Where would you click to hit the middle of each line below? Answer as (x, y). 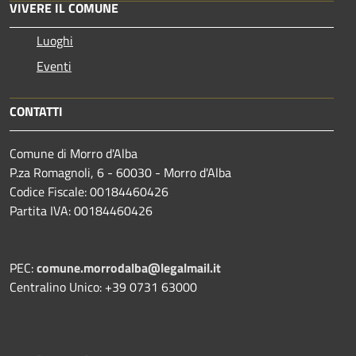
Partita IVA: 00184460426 (81, 210)
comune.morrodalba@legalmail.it (129, 267)
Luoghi (55, 40)
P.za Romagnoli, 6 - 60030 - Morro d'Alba (120, 172)
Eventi (54, 66)
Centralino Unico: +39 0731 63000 (103, 286)
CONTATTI (36, 111)
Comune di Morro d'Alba (74, 153)
